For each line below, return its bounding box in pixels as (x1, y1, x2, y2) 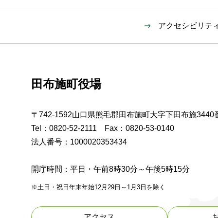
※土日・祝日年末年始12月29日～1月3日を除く (31, 183, 165, 191)
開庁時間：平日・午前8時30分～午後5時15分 (31, 164, 190, 173)
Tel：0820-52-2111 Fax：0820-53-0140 (31, 124, 174, 132)
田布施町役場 (31, 77, 101, 91)
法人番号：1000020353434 (31, 137, 127, 146)
